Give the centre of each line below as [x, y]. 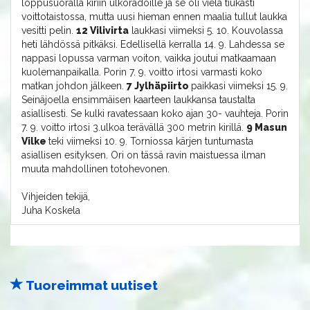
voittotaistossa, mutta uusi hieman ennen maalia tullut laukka [154, 17]
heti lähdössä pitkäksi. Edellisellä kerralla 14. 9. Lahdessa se [153, 44]
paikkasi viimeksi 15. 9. [239, 86]
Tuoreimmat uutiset [91, 285]
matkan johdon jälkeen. [74, 86]
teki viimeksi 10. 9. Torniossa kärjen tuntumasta [151, 141]
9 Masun [267, 127]
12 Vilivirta [102, 30]
